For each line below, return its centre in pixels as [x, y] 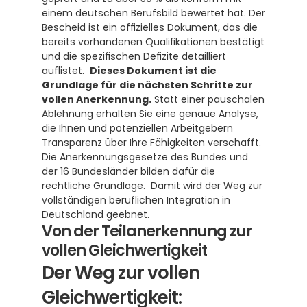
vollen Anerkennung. [97, 99]
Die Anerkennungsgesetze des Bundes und [145, 157]
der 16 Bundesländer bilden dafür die [128, 171]
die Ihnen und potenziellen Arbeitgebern [137, 128]
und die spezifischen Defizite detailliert [134, 56]
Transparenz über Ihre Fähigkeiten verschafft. [151, 143]
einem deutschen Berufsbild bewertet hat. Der [153, 13]
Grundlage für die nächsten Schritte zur [147, 85]
